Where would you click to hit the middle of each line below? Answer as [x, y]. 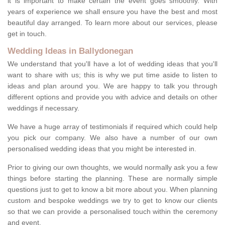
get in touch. [27, 34]
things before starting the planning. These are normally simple [113, 179]
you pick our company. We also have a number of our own [113, 138]
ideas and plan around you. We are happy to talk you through [113, 86]
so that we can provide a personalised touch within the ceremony [113, 212]
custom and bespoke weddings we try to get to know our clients [113, 201]
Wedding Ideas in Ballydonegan [70, 51]
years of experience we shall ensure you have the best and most [113, 12]
